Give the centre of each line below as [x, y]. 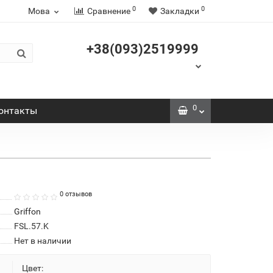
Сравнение [109, 11]
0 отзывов [76, 194]
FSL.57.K [31, 226]
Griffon [27, 211]
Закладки [180, 11]
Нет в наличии [42, 240]
